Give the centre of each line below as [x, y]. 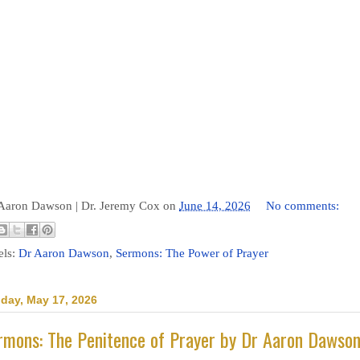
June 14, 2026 [215, 206]
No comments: [304, 206]
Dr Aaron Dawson [64, 253]
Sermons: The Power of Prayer [192, 253]
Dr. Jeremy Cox [121, 206]
